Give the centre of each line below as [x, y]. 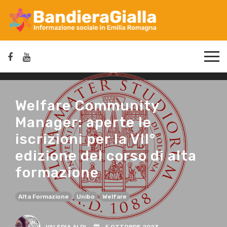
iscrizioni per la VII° [85, 139]
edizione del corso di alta [106, 156]
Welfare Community [87, 106]
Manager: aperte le [83, 123]
